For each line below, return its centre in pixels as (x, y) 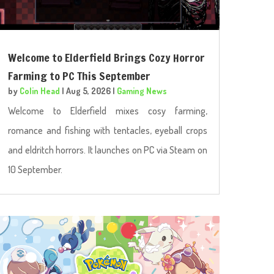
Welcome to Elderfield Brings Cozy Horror (107, 57)
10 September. (35, 169)
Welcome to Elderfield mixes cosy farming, (108, 110)
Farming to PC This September (80, 76)
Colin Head (40, 91)
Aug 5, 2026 (89, 91)
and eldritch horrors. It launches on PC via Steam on (108, 150)
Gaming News (142, 91)
